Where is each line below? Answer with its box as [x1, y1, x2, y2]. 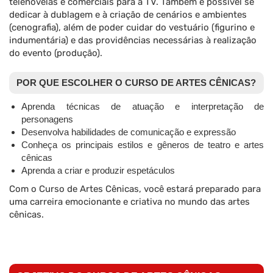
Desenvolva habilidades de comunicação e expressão [21, 127, 236, 138]
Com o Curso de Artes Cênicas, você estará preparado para [9, 183, 261, 195]
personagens [21, 114, 73, 125]
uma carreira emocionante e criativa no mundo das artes [9, 196, 250, 208]
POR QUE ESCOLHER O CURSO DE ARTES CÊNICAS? [16, 77, 256, 88]
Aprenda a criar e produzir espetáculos [21, 165, 175, 176]
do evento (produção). [9, 48, 102, 59]
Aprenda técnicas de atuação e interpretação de [21, 101, 264, 112]
